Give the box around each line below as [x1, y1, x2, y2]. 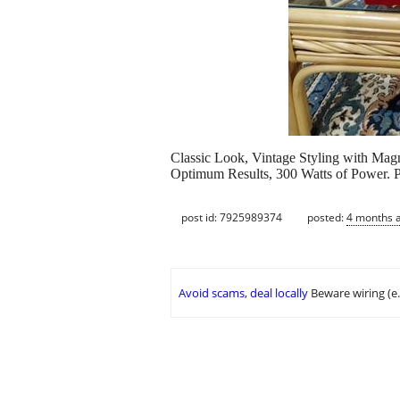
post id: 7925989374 [181, 209, 282, 225]
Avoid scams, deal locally [179, 285, 308, 302]
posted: [307, 209, 346, 225]
